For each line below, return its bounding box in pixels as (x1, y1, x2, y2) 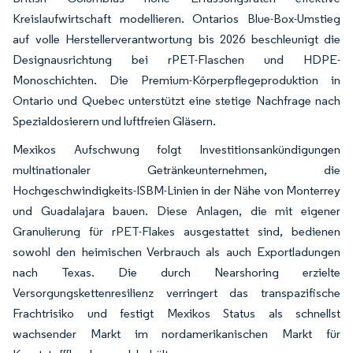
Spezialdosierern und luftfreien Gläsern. (13, 113, 216, 128)
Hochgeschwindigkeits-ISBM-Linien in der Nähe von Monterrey (13, 182, 340, 198)
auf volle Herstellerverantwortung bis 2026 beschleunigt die (13, 31, 340, 46)
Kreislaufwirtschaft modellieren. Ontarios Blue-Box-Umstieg (13, 10, 340, 26)
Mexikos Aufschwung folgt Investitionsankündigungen (13, 141, 340, 157)
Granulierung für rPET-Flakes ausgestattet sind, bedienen (13, 223, 340, 239)
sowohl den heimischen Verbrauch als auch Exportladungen (13, 243, 340, 259)
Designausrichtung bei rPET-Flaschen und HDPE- (13, 51, 340, 67)
